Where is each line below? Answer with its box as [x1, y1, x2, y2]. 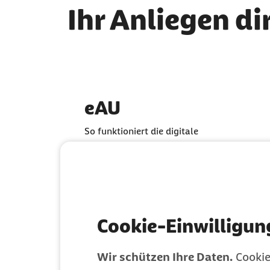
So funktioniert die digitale [84, 125, 198, 137]
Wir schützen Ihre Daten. [97, 250, 233, 263]
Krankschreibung [84, 140, 156, 151]
